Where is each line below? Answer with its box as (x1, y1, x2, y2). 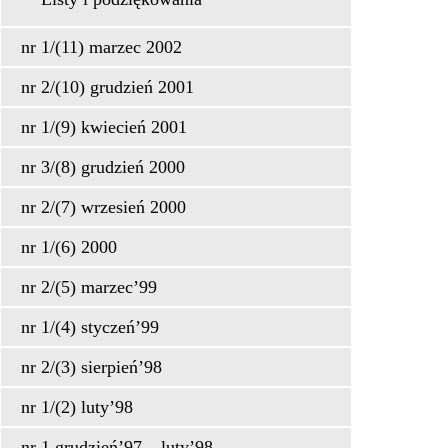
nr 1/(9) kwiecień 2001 (21, 117, 187, 137)
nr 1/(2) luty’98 (21, 397, 133, 417)
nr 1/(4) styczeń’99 (21, 317, 159, 337)
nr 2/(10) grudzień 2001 (21, 77, 194, 97)
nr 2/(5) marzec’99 (21, 277, 157, 297)
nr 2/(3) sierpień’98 (21, 357, 162, 377)
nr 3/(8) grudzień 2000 (21, 157, 185, 177)
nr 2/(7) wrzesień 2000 (21, 197, 186, 217)
